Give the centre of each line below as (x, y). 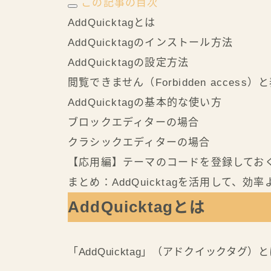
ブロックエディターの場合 (134, 123)
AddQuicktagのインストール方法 (150, 43)
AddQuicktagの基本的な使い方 (145, 103)
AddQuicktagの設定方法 (129, 63)
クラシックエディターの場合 (139, 143)
